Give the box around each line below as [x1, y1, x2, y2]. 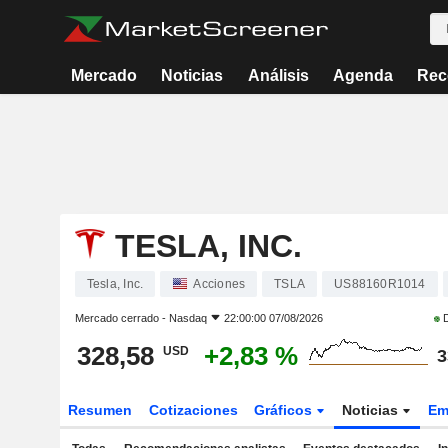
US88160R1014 [334, 277, 426, 291]
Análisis [247, 67, 309, 84]
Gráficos [254, 402, 317, 418]
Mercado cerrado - [74, 312, 169, 324]
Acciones [193, 277, 246, 291]
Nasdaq [168, 312, 207, 324]
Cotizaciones [148, 402, 238, 418]
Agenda [332, 67, 393, 84]
